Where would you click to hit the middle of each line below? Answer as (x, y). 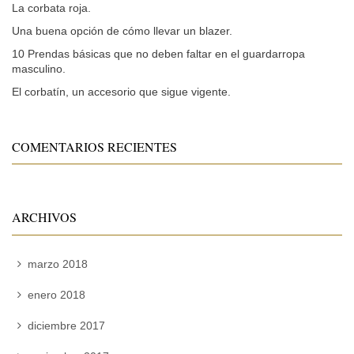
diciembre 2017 (66, 325)
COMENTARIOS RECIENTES (94, 146)
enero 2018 (56, 294)
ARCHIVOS (44, 217)
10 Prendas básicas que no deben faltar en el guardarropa (158, 53)
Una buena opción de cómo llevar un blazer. (122, 30)
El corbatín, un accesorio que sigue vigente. (121, 91)
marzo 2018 (57, 264)
